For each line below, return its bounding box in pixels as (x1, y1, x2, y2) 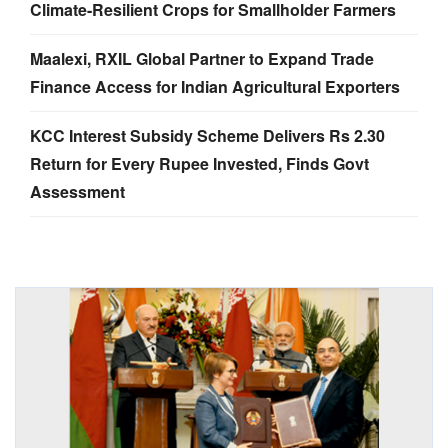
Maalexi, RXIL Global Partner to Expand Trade (30, 46, 374, 70)
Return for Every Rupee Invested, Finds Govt (30, 151, 369, 175)
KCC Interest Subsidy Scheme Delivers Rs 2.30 (30, 123, 385, 147)
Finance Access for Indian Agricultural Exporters (30, 74, 400, 98)
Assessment (30, 179, 125, 203)
